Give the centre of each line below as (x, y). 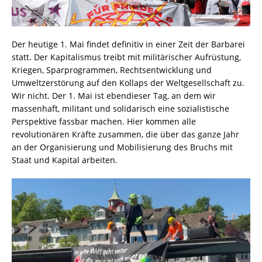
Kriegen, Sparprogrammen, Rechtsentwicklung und (112, 70)
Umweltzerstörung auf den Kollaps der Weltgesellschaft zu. (128, 82)
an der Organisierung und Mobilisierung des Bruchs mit (122, 147)
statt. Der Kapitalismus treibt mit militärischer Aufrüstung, (126, 57)
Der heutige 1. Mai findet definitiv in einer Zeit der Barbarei (128, 44)
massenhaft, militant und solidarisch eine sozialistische (120, 108)
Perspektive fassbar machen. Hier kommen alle (104, 121)
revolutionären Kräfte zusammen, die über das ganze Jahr (125, 134)
